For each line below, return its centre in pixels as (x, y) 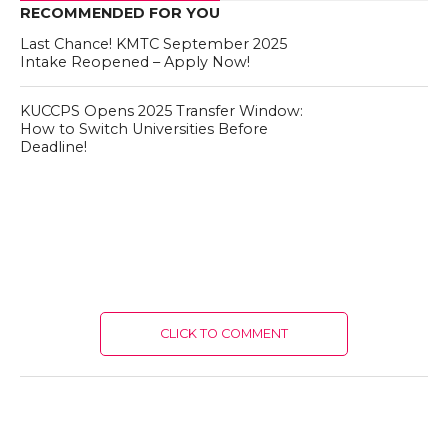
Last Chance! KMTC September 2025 (153, 44)
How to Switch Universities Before (143, 129)
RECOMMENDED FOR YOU (119, 13)
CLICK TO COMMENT (223, 333)
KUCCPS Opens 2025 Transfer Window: (161, 111)
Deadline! (53, 147)
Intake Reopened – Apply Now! (134, 62)
